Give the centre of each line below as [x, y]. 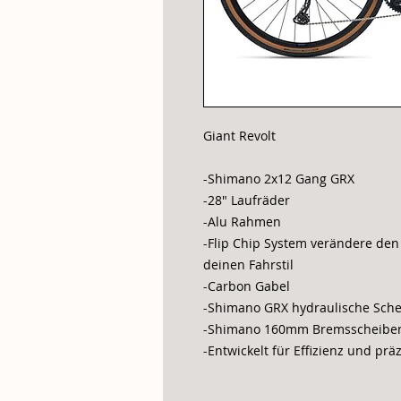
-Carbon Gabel [247, 286]
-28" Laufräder [248, 200]
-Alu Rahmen [242, 222]
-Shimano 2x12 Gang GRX [279, 179]
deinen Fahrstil [250, 264]
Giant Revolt [241, 136]
